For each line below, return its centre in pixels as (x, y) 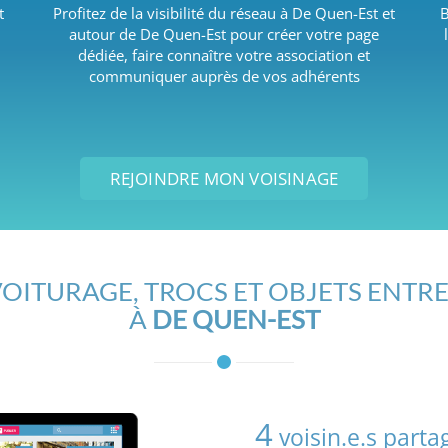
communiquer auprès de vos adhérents (224, 76)
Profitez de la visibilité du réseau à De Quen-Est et (224, 13)
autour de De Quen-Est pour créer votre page (224, 34)
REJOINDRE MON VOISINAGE (224, 178)
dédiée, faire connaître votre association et (224, 55)
